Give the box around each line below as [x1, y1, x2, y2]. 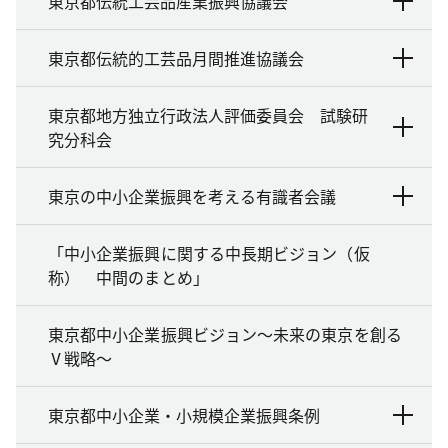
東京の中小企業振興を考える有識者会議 [48, 183, 336, 208]
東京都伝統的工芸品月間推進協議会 [48, 45, 304, 70]
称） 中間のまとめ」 [48, 264, 209, 289]
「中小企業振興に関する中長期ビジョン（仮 [48, 240, 370, 265]
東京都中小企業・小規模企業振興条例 [48, 402, 320, 427]
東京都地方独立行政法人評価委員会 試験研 [48, 102, 368, 127]
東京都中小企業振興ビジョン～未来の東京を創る [48, 321, 402, 346]
